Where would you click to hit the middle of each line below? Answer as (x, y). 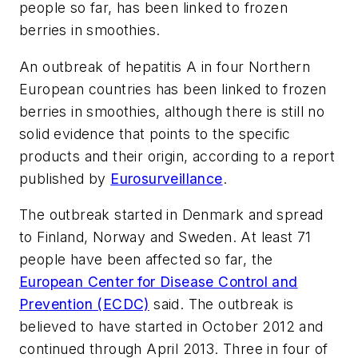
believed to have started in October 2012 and (171, 327)
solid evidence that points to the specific (155, 133)
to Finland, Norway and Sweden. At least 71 (165, 237)
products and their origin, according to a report (177, 156)
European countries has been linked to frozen (173, 89)
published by (65, 178)
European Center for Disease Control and (159, 282)
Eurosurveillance (167, 178)
